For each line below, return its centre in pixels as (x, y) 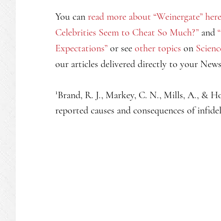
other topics (158, 48)
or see (121, 48)
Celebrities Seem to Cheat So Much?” (127, 32)
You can (72, 17)
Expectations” (81, 48)
